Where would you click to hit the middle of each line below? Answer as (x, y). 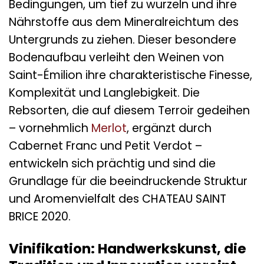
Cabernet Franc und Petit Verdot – (105, 146)
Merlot (109, 128)
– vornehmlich (50, 128)
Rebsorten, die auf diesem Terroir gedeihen (129, 110)
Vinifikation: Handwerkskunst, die (128, 248)
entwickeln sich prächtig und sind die (112, 163)
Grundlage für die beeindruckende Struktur (128, 181)
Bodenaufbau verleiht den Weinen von (116, 57)
